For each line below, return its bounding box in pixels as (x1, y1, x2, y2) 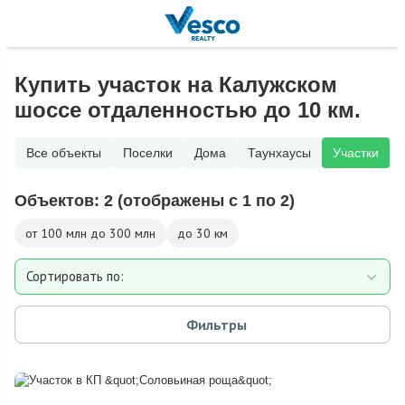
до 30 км (177, 225, 228, 241)
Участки (333, 146, 379, 160)
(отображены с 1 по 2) (118, 192, 295, 210)
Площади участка (25, 300, 131, 317)
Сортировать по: (26, 268, 124, 285)
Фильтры (185, 316, 247, 334)
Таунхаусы (248, 146, 311, 160)
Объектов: (14, 192, 104, 210)
